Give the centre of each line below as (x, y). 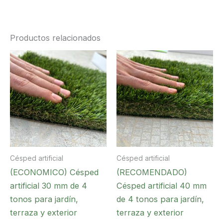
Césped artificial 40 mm (162, 186)
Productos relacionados (55, 38)
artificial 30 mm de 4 (49, 186)
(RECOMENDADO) (152, 172)
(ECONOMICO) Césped (54, 172)
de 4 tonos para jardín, (160, 199)
